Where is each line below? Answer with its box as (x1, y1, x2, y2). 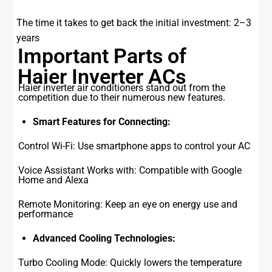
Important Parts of (18, 44, 187, 69)
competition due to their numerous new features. (18, 92, 226, 104)
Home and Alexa (18, 174, 89, 186)
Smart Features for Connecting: (33, 116, 171, 128)
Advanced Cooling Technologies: (33, 233, 176, 245)
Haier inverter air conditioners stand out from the (18, 82, 226, 94)
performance (18, 208, 73, 220)
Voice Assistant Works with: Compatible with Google (18, 165, 242, 177)
